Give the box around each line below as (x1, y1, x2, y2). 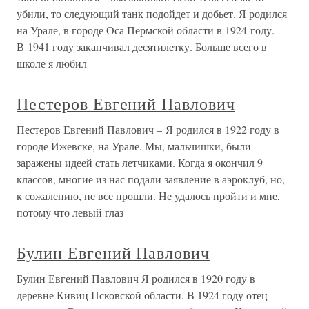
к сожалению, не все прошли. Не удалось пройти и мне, (17, 188, 280, 203)
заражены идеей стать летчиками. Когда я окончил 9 (17, 155, 263, 170)
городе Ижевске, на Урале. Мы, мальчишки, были (17, 139, 251, 154)
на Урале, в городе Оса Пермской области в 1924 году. (17, 23, 275, 38)
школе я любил (17, 56, 87, 71)
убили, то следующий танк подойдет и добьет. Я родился (17, 6, 287, 21)
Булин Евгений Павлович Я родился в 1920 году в (17, 271, 255, 286)
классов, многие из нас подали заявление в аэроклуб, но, (17, 172, 285, 187)
